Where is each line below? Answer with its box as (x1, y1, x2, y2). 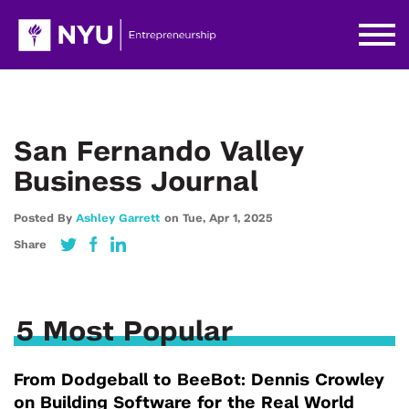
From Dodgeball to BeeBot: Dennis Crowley (14, 372, 384, 389)
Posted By (14, 213, 76, 224)
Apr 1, (209, 213, 244, 224)
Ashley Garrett (76, 213, 160, 224)
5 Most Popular (16, 319, 234, 346)
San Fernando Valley (14, 139, 304, 166)
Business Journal (14, 169, 258, 196)
